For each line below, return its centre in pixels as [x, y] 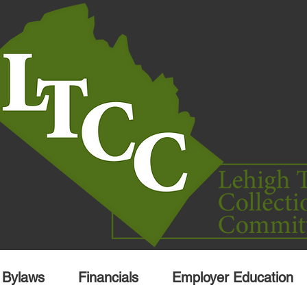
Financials [108, 278]
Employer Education [232, 278]
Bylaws [23, 278]
